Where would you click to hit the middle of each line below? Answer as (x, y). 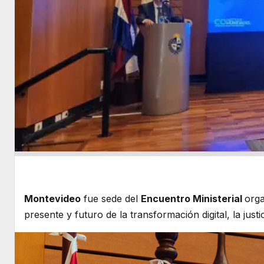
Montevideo (52, 199)
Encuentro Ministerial (193, 199)
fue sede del (111, 199)
